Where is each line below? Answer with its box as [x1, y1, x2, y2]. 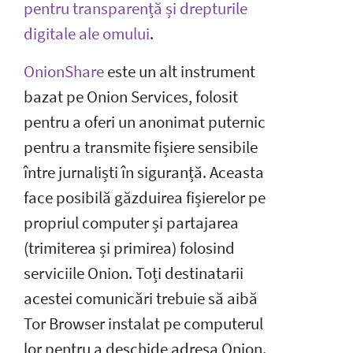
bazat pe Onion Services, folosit [24, 86, 238, 107]
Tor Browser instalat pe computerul [24, 313, 263, 334]
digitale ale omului [24, 23, 150, 44]
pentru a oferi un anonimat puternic [24, 111, 266, 132]
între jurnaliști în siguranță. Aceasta [24, 162, 264, 183]
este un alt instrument [104, 61, 255, 82]
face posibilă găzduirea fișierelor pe [24, 187, 266, 208]
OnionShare [24, 61, 104, 82]
